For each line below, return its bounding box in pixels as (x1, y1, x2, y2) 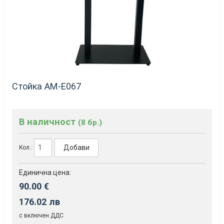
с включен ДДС (19, 211, 63, 219)
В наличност (19, 116, 78, 127)
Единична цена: (19, 168, 71, 176)
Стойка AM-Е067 (12, 81, 81, 92)
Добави (63, 143, 90, 152)
